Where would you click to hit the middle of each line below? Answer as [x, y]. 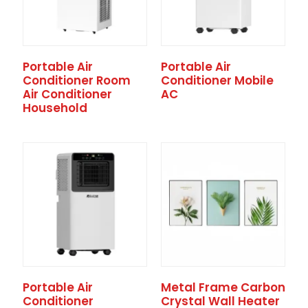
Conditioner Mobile [217, 81]
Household [55, 108]
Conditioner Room [76, 81]
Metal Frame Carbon [223, 288]
